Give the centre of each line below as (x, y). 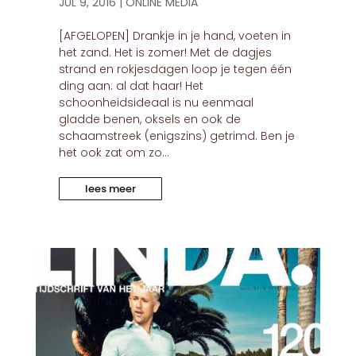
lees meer (110, 189)
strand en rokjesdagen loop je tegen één (175, 70)
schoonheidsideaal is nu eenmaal (156, 103)
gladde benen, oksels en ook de (149, 120)
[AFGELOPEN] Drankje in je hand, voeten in (174, 36)
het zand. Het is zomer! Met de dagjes (165, 53)
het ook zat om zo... (114, 153)
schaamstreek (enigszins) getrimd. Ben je (176, 136)
